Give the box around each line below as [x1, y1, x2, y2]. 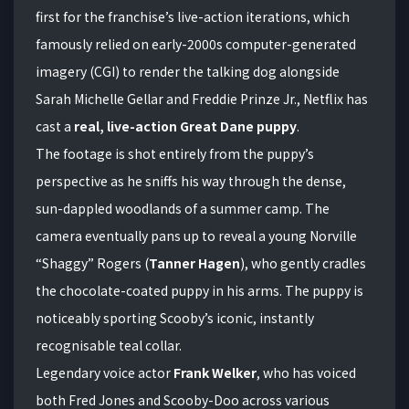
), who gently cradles [240, 253, 366, 272]
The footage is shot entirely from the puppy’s [36, 143, 314, 163]
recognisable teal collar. [36, 335, 182, 354]
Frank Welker [173, 362, 257, 382]
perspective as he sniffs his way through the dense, [36, 171, 346, 190]
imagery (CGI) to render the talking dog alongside [36, 61, 340, 80]
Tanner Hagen [149, 253, 240, 272]
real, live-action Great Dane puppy [74, 116, 297, 135]
